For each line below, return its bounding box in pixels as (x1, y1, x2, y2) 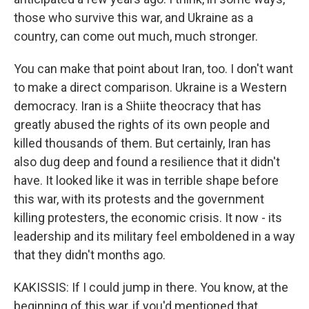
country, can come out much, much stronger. (14, 28, 258, 43)
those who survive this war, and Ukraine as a (14, 10, 253, 25)
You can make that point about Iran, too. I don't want (14, 61, 293, 76)
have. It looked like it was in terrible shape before (14, 172, 279, 188)
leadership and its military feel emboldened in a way (14, 228, 295, 243)
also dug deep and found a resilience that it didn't (14, 154, 280, 169)
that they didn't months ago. (14, 247, 166, 262)
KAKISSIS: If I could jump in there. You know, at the (14, 279, 288, 295)
